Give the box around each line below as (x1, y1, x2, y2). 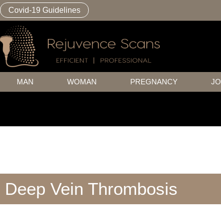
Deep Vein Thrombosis (5, 179, 178, 198)
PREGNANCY (130, 77, 178, 86)
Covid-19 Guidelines (8, 6, 80, 14)
